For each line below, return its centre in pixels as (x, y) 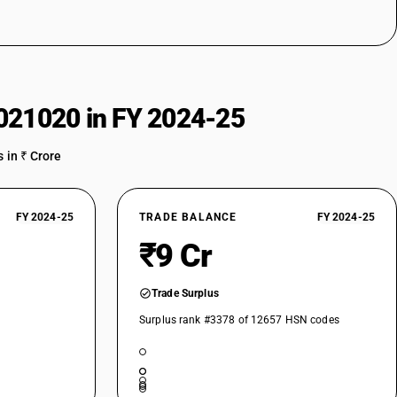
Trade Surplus (185, 293)
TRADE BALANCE (188, 217)
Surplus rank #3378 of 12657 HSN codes (239, 320)
